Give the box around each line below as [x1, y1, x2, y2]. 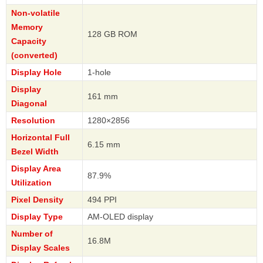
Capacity [11, 36, 46, 46]
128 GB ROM [87, 29, 137, 39]
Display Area [11, 164, 61, 174]
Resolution [11, 116, 55, 126]
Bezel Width [11, 147, 59, 157]
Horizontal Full [11, 133, 70, 143]
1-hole [87, 68, 111, 77]
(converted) [11, 50, 58, 60]
